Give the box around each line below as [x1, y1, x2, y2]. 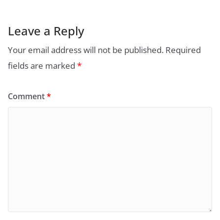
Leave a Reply [8, 23, 84, 39]
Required [165, 44, 201, 56]
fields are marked [8, 60, 77, 72]
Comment [8, 91, 47, 102]
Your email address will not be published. [8, 44, 164, 56]
